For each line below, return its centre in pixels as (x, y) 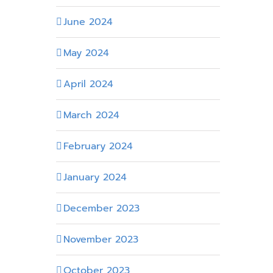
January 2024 (95, 177)
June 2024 (88, 22)
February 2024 (98, 146)
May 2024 (86, 53)
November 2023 (101, 239)
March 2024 (91, 115)
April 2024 (88, 84)
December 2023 (101, 208)
